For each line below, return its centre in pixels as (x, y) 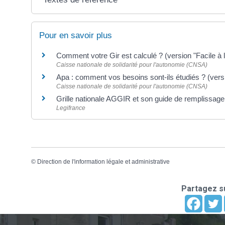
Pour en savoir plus (76, 35)
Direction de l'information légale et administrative (103, 161)
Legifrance (71, 108)
